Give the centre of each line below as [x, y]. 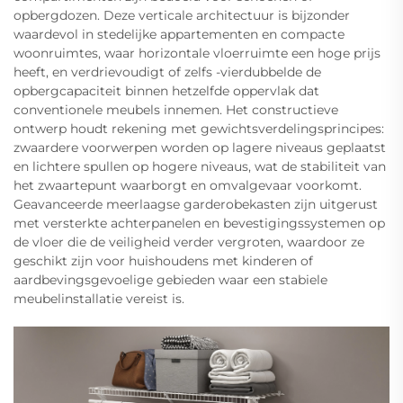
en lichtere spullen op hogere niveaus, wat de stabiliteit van [200, 166]
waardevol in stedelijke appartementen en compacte [179, 34]
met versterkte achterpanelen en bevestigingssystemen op [199, 223]
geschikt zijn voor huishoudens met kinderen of [163, 260]
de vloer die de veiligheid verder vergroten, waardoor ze [189, 242]
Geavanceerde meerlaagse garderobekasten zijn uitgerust [196, 204]
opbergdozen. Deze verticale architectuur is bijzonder [182, 15]
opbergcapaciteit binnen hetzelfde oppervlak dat [166, 90]
